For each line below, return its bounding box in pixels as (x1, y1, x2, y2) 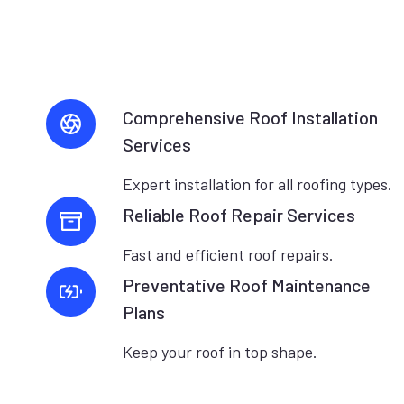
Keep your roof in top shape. (123, 342, 317, 362)
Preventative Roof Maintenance (123, 274, 371, 296)
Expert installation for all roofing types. (123, 174, 392, 194)
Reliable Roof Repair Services (123, 204, 355, 225)
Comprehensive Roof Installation (123, 106, 378, 128)
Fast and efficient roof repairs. (123, 244, 334, 264)
